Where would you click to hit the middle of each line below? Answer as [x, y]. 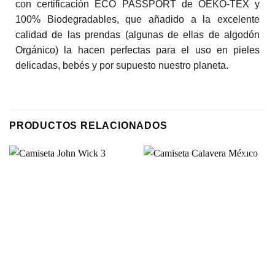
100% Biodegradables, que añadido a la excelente [137, 19]
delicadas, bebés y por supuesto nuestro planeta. [122, 65]
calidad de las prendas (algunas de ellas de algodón [137, 34]
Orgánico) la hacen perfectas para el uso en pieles [137, 50]
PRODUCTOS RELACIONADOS [88, 126]
